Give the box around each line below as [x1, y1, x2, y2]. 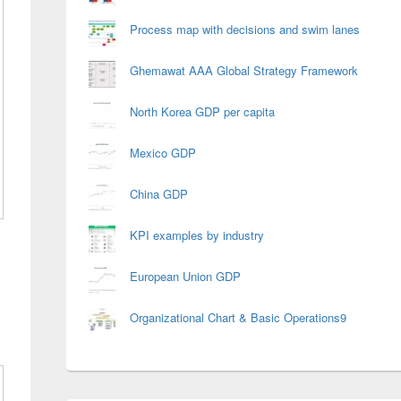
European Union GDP [130, 268, 241, 285]
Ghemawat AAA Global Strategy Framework [130, 62, 358, 79]
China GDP [130, 185, 188, 202]
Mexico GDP [130, 144, 196, 161]
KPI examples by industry [130, 226, 264, 243]
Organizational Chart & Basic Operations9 [130, 309, 346, 326]
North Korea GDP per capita [130, 103, 275, 120]
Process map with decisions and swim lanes [130, 21, 360, 38]
